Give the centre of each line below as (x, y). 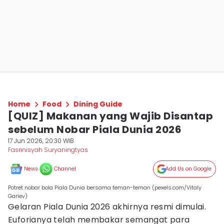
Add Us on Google (188, 169)
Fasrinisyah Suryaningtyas (48, 150)
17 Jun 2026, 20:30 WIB (41, 141)
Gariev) (18, 196)
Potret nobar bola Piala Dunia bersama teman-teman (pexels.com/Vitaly (105, 187)
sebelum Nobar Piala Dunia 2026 (95, 129)
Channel (65, 169)
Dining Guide (98, 104)
